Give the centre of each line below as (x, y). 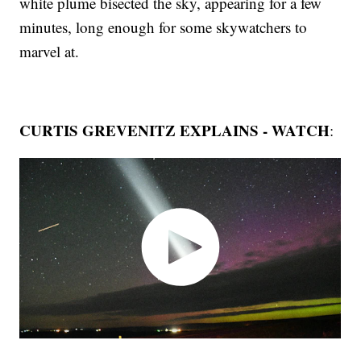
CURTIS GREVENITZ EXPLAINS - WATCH (175, 131)
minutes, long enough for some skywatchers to (164, 27)
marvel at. (50, 52)
